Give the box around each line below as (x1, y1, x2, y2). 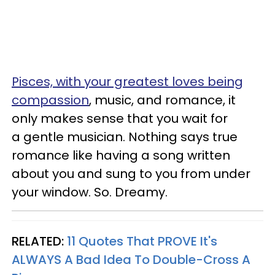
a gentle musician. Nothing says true (12, 128, 238, 145)
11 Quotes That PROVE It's (67, 232, 217, 250)
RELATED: (12, 232, 67, 250)
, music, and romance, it (89, 91, 236, 109)
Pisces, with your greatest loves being (12, 72, 243, 90)
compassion (12, 91, 89, 109)
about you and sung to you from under (12, 165, 250, 182)
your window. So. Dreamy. (12, 183, 171, 201)
